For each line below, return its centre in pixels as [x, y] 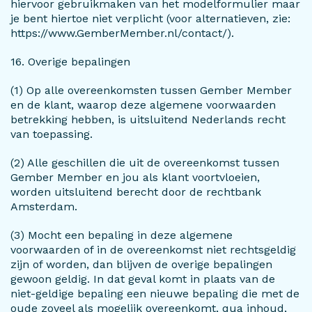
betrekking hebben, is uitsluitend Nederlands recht [148, 119]
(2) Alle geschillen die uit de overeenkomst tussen [145, 163]
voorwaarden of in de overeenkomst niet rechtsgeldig [153, 250]
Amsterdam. [44, 206]
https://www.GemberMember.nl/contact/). [122, 33]
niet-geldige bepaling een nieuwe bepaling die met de [155, 294]
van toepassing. [52, 134]
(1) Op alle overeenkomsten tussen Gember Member [151, 90]
